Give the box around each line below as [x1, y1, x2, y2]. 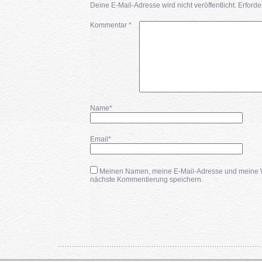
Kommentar [89, 21, 129, 29]
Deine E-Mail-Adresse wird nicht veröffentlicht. [89, 1, 236, 9]
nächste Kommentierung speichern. [89, 175, 203, 184]
